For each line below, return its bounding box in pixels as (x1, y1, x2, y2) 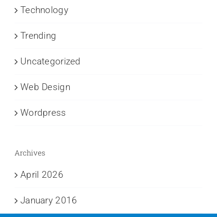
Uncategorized (20, 56, 81, 67)
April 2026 (20, 169, 63, 181)
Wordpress (20, 107, 66, 119)
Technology (20, 4, 68, 16)
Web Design (20, 81, 70, 93)
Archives (15, 148, 45, 158)
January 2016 (20, 195, 77, 206)
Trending (20, 30, 57, 42)
